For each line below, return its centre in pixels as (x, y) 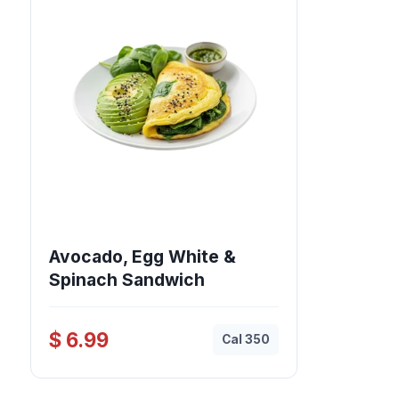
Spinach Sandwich (127, 280)
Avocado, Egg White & (142, 257)
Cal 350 (246, 340)
